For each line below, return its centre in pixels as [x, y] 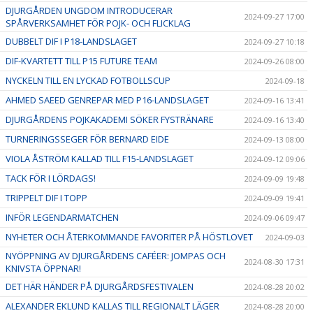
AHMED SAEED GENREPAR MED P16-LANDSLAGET [107, 100]
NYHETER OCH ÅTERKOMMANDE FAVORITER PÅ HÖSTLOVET [129, 236]
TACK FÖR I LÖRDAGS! [51, 178]
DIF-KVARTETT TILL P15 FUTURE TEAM [81, 60]
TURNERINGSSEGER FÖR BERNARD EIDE [87, 139]
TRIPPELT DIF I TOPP [46, 197]
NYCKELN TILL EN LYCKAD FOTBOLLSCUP [88, 80]
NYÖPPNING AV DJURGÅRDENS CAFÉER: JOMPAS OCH [116, 255]
